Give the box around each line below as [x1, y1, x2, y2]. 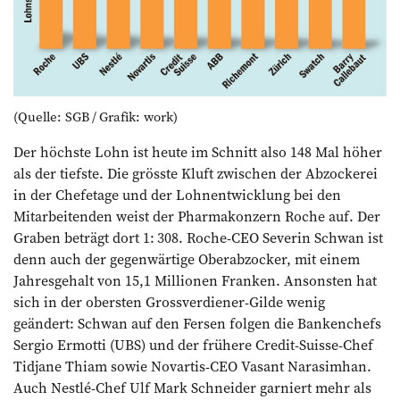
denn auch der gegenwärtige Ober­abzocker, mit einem [13, 248, 360, 269]
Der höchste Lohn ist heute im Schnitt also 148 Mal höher [13, 141, 382, 162]
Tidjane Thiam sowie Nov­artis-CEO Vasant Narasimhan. [13, 355, 371, 376]
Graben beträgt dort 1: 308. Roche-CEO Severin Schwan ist [13, 227, 383, 247]
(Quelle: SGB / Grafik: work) [13, 106, 178, 126]
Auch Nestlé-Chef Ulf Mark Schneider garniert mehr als [13, 377, 371, 397]
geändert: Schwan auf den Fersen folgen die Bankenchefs [13, 312, 381, 333]
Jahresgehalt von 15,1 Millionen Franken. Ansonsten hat [13, 270, 377, 290]
